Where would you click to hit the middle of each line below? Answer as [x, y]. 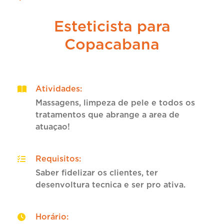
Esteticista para [112, 26]
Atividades [58, 89]
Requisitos [57, 159]
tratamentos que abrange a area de [107, 115]
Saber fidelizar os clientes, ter [97, 173]
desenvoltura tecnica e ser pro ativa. [110, 185]
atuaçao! [53, 127]
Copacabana [112, 44]
